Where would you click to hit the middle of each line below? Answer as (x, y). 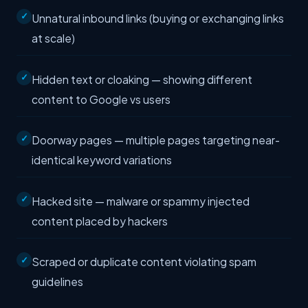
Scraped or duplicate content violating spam (144, 262)
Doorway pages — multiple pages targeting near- (156, 140)
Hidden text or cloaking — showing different (142, 79)
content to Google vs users (101, 99)
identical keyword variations (102, 160)
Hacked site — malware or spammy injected (141, 201)
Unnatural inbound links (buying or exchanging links (158, 18)
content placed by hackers (100, 221)
